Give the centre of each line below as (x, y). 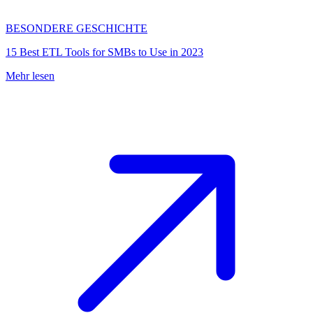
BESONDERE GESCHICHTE (77, 28)
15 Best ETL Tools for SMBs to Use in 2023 (104, 52)
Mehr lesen (30, 76)
